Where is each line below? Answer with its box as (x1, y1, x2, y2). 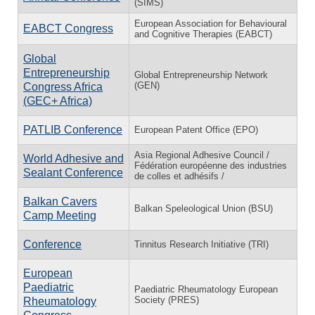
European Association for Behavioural (134, 18, 287, 29)
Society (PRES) (134, 294, 199, 305)
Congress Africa (23, 80, 103, 93)
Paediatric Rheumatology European (134, 283, 278, 295)
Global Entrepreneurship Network (134, 69, 268, 80)
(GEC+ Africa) (23, 94, 92, 107)
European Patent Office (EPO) (134, 124, 258, 135)
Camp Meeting (23, 209, 96, 221)
